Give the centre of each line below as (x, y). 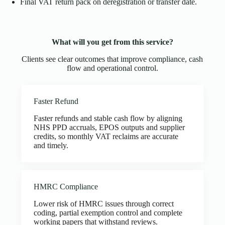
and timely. (51, 145)
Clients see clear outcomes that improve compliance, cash (113, 59)
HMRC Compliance (66, 186)
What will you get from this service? (112, 42)
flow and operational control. (112, 68)
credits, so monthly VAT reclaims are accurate (106, 136)
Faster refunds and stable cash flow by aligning (108, 118)
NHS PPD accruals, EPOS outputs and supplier (109, 127)
